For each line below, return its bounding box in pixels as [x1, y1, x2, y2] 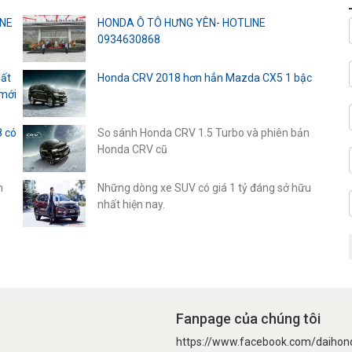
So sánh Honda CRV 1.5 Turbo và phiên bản [97, 126, 310, 140]
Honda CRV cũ [97, 143, 167, 156]
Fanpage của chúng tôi [176, 310, 321, 328]
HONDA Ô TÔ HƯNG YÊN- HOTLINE [97, 16, 266, 30]
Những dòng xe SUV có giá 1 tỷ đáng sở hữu [97, 181, 311, 195]
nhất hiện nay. [97, 198, 165, 211]
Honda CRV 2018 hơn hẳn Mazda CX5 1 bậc [97, 71, 312, 85]
